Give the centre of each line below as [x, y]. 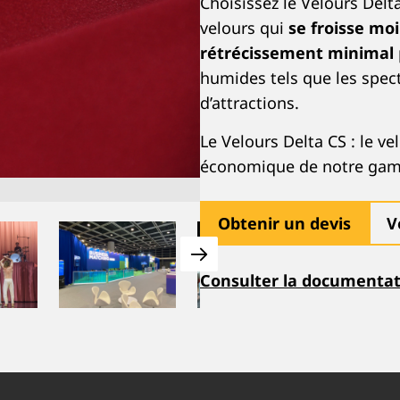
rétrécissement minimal [297, 53]
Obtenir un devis [284, 223]
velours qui [244, 28]
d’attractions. [250, 103]
